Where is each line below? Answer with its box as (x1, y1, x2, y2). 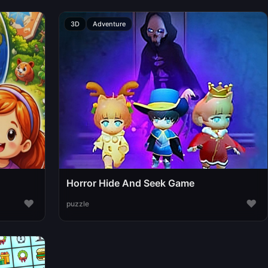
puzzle (66, 199, 89, 208)
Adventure (92, 20, 126, 29)
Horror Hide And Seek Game (66, 177, 194, 190)
